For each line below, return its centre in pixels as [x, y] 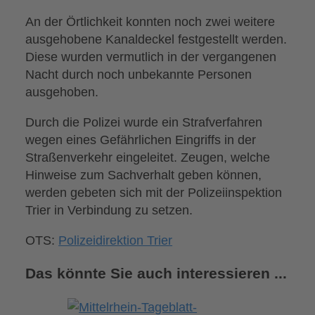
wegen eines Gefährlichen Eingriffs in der [141, 139]
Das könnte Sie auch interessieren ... [156, 274]
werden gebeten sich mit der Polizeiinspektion [154, 192]
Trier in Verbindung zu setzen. [109, 210]
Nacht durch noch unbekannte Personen [139, 74]
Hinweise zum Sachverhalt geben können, [144, 174]
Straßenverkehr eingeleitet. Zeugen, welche [148, 157]
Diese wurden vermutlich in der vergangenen [151, 56]
